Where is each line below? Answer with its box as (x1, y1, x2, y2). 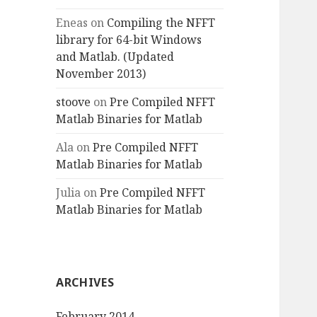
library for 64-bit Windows (56, 32, 202, 48)
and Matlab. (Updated (56, 49, 175, 65)
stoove (56, 94, 91, 110)
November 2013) (56, 66, 146, 82)
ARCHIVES (56, 275, 115, 291)
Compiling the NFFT (107, 15, 216, 31)
